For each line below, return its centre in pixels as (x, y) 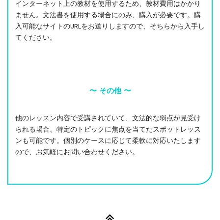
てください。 (36, 38)
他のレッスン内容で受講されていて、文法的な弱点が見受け (108, 118)
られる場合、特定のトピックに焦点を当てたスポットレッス (108, 129)
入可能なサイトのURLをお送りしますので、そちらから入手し (110, 26)
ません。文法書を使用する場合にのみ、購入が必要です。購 (108, 15)
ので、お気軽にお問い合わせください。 (77, 152)
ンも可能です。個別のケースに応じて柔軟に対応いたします (108, 141)
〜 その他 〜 (110, 91)
